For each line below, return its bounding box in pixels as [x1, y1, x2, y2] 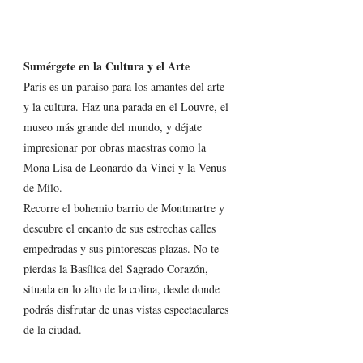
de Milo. [23, 179, 62, 195]
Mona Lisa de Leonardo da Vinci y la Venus [23, 159, 229, 175]
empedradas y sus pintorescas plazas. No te [23, 240, 222, 256]
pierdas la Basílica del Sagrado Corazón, [23, 260, 211, 276]
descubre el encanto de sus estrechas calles [23, 220, 219, 236]
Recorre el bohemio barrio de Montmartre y [23, 199, 228, 216]
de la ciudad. [23, 321, 82, 337]
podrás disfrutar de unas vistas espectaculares [23, 301, 232, 317]
